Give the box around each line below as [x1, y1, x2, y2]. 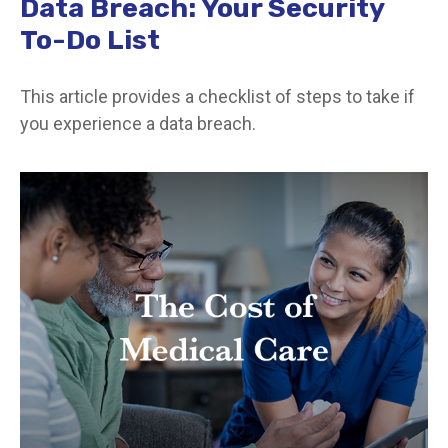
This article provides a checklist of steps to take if [20, 85, 415, 107]
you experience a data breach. [20, 112, 256, 134]
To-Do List [20, 23, 160, 56]
